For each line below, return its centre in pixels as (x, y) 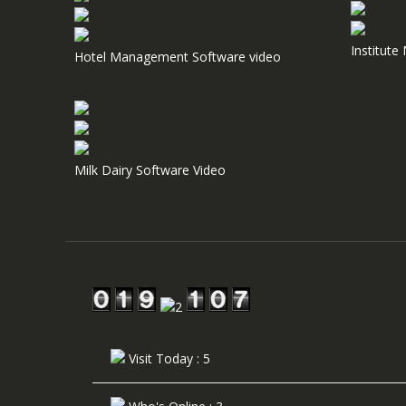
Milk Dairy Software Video (150, 169)
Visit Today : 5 (168, 358)
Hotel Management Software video (178, 56)
